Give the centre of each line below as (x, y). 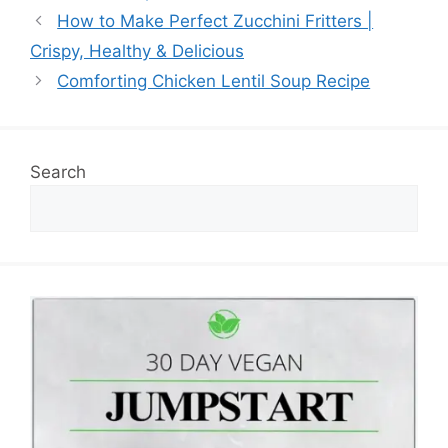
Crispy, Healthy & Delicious (137, 51)
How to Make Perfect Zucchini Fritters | (215, 21)
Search (58, 172)
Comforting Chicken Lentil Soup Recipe (214, 81)
